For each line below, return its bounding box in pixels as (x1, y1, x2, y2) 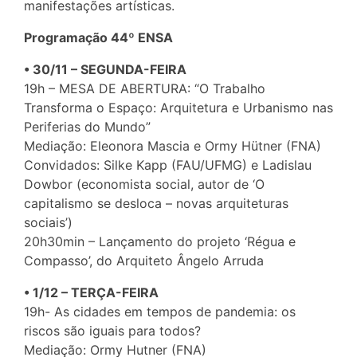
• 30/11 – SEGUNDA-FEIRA (24, 61, 186, 78)
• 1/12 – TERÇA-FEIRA (24, 284, 159, 301)
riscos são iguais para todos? (24, 323, 201, 339)
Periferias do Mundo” (24, 119, 151, 135)
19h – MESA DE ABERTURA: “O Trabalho (24, 80, 265, 97)
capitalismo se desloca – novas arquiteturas (24, 195, 288, 212)
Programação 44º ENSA (24, 29, 173, 46)
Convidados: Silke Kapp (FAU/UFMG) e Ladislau (24, 157, 312, 174)
